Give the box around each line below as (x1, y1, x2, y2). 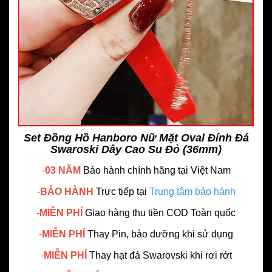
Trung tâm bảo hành (149, 186, 236, 197)
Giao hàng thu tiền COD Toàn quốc (85, 208, 236, 219)
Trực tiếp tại (95, 186, 149, 197)
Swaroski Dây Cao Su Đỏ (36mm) (50, 143, 222, 156)
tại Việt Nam (177, 165, 231, 176)
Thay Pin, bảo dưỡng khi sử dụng (87, 229, 233, 240)
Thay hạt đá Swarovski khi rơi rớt (89, 250, 232, 261)
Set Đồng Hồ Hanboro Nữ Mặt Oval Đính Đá (23, 132, 249, 144)
